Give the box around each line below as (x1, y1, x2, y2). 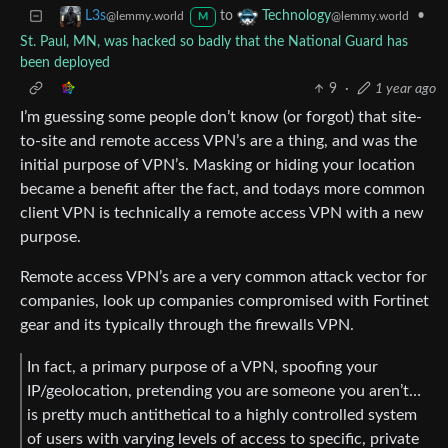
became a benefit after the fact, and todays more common (20, 181, 425, 198)
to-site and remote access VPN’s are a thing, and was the (20, 133, 417, 150)
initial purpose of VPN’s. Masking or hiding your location (20, 157, 415, 174)
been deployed (20, 56, 110, 71)
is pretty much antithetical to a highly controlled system (27, 406, 417, 423)
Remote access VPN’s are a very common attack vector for (20, 269, 427, 286)
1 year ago (375, 82, 436, 97)
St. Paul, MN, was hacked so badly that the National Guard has (20, 35, 408, 50)
